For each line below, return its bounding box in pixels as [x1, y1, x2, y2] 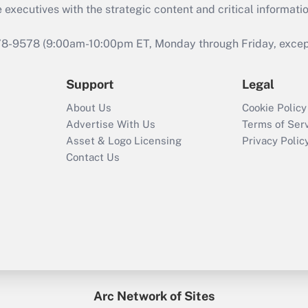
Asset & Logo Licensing [66, 135, 181, 146]
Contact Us [66, 151, 120, 163]
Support [66, 77, 114, 91]
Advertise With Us [66, 118, 155, 130]
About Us [66, 102, 111, 113]
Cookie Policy [242, 102, 307, 113]
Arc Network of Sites [93, 289, 214, 303]
